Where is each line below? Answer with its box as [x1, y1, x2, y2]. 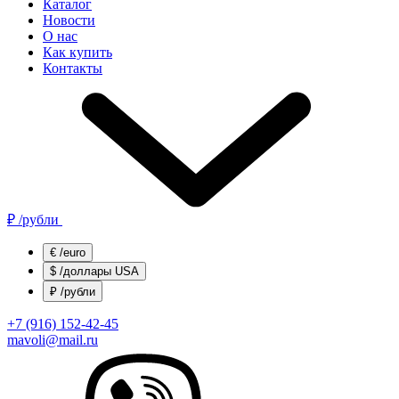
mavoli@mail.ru [7, 332, 98, 347]
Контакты [43, 61, 102, 76]
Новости [43, 12, 95, 28]
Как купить [43, 45, 112, 60]
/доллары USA [56, 265, 139, 278]
